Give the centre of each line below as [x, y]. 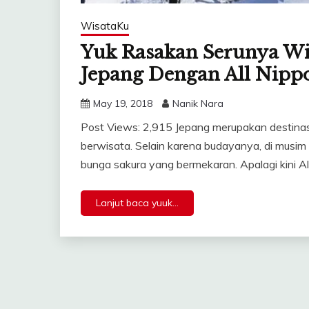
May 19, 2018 [123, 104]
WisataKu [105, 26]
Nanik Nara [198, 104]
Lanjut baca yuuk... [137, 203]
